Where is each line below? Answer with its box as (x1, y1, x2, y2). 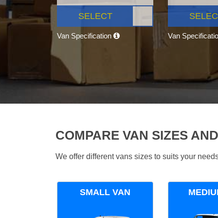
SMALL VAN (80, 187, 130, 198)
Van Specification (57, 32, 113, 40)
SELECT (78, 11, 112, 21)
